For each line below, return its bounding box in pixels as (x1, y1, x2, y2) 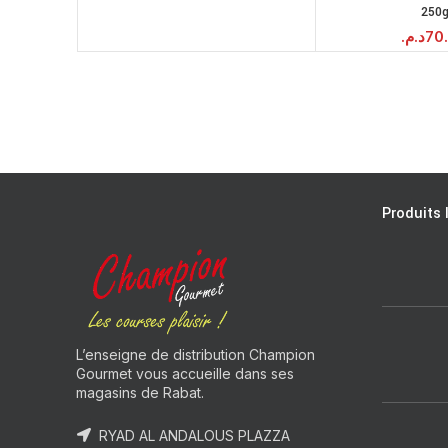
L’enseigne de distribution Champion (76, 346, 315, 364)
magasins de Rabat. (76, 384, 204, 402)
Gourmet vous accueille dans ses (76, 365, 294, 383)
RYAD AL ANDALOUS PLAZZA (95, 427, 290, 445)
